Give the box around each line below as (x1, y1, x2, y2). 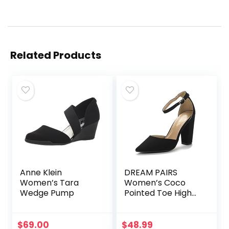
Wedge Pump (20, 187, 75, 199)
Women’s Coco (124, 177, 186, 189)
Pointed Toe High (124, 187, 192, 199)
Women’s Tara (20, 177, 79, 189)
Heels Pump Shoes (124, 197, 198, 210)
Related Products (10, 48, 101, 63)
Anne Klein (20, 167, 62, 179)
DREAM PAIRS (124, 167, 178, 179)
